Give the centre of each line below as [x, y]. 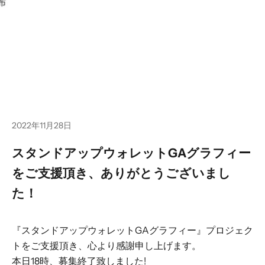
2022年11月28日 [42, 125]
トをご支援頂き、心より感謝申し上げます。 [106, 245]
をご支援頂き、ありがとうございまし [121, 173]
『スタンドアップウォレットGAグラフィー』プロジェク [132, 230]
